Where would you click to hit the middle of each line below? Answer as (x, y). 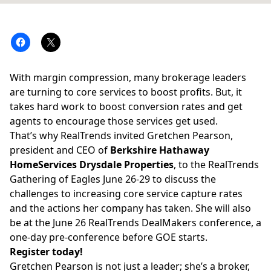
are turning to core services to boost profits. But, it (126, 92)
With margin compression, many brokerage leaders (128, 77)
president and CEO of (60, 150)
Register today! (46, 252)
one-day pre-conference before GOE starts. (109, 237)
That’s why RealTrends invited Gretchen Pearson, (121, 135)
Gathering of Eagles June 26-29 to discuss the (113, 179)
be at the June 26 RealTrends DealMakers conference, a (135, 223)
